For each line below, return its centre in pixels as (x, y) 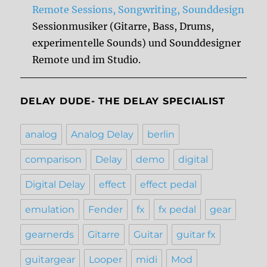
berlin (161, 135)
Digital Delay (55, 185)
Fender (106, 210)
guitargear (50, 260)
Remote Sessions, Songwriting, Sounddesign (139, 10)
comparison (54, 160)
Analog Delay (103, 135)
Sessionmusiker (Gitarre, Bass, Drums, (123, 27)
